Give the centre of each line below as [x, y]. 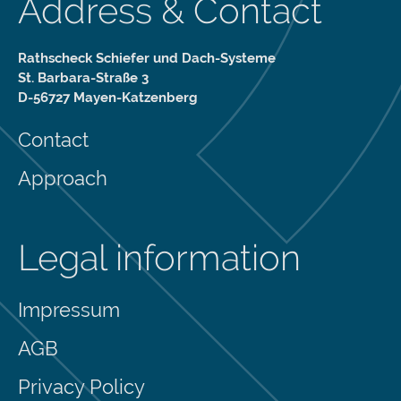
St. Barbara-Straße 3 [83, 78]
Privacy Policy [81, 387]
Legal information [159, 258]
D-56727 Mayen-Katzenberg [108, 98]
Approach [63, 179]
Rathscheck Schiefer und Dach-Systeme [147, 59]
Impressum [69, 310]
